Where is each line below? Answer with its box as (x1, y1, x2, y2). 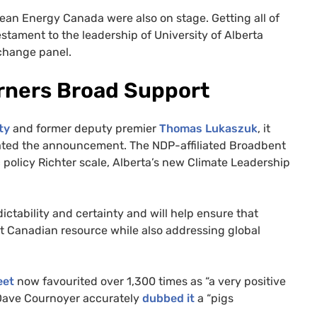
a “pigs (195, 291, 234, 305)
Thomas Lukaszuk (159, 121, 258, 135)
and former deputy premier (10, 121, 159, 135)
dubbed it (142, 291, 195, 305)
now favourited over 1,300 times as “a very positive (14, 274, 286, 288)
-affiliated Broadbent (175, 138, 286, 152)
